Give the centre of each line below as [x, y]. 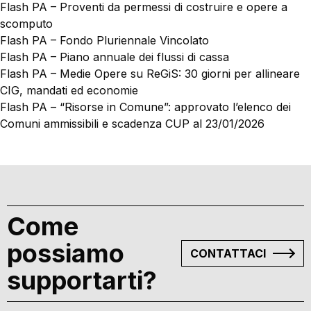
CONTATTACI [228, 253]
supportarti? [82, 280]
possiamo [66, 253]
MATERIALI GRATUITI [95, 40]
